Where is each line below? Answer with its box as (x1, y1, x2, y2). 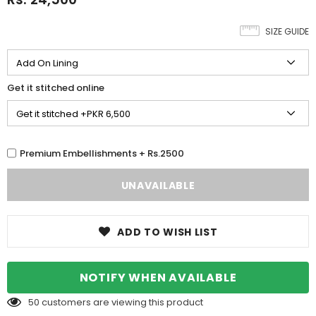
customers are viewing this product (42, 296, 203, 310)
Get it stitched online (7, 81, 104, 95)
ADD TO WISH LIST (117, 225, 218, 240)
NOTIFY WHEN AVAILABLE (79, 269, 237, 286)
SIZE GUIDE (265, 25, 309, 38)
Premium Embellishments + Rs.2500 (20, 146, 184, 160)
